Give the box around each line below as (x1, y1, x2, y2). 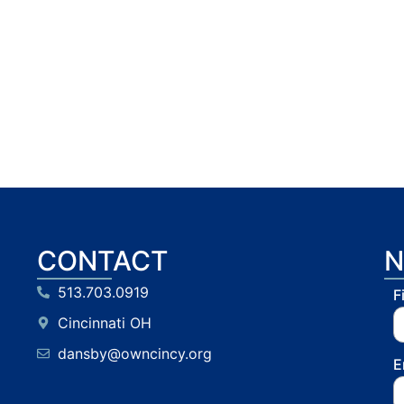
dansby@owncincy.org (57, 344, 212, 363)
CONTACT (37, 243, 170, 277)
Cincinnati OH (57, 313, 151, 332)
